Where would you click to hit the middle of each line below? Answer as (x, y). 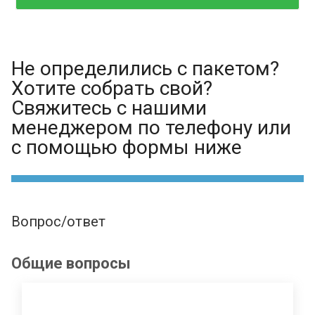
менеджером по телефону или (151, 128)
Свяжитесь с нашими (109, 108)
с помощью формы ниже (127, 147)
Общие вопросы (71, 263)
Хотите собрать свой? (112, 88)
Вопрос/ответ (58, 221)
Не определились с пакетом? (145, 69)
